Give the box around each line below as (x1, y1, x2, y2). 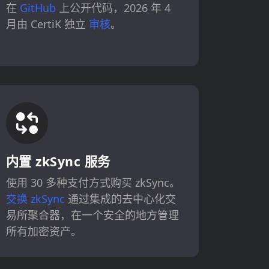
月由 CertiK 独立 (5, 16, 89, 31)
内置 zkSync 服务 (5, 153, 110, 171)
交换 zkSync (5, 192, 65, 207)
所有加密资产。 (5, 224, 82, 239)
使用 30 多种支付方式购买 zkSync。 (5, 175, 180, 190)
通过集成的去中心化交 (64, 192, 176, 207)
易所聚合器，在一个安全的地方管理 (5, 208, 179, 223)
